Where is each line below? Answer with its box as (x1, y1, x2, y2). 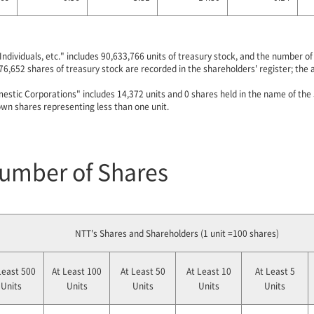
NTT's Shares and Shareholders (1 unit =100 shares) (74, 227, 279, 239)
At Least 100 (52, 265, 102, 277)
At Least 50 (120, 265, 165, 277)
